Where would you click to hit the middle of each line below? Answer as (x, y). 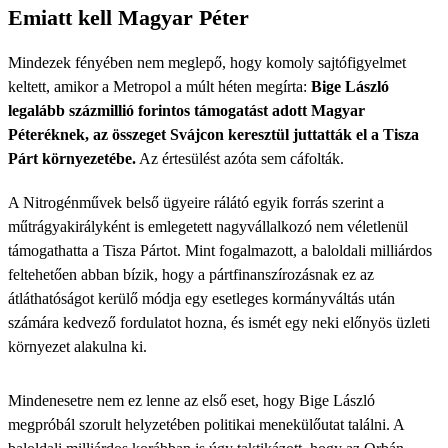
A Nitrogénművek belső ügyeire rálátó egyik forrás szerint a (196, 202)
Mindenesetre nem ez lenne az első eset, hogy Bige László (191, 400)
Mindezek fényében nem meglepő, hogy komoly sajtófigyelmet (207, 62)
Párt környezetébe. (72, 158)
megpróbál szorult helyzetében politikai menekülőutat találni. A (206, 424)
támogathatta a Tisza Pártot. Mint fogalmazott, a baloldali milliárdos (220, 250)
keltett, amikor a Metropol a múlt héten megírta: (159, 86)
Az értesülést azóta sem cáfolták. (240, 158)
